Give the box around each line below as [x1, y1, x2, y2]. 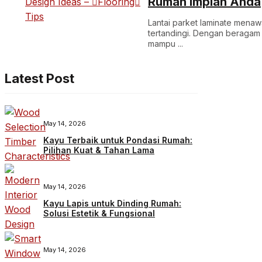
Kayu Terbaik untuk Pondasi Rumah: [43, 135, 192, 146]
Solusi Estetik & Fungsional [43, 208, 155, 219]
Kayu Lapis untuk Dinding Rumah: [43, 198, 181, 209]
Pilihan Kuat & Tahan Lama [43, 145, 154, 156]
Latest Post [5, 71, 74, 87]
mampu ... [148, 39, 183, 49]
